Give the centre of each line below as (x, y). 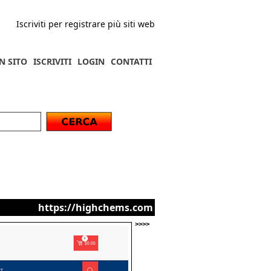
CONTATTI (131, 61)
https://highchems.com (96, 207)
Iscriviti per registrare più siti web (86, 24)
